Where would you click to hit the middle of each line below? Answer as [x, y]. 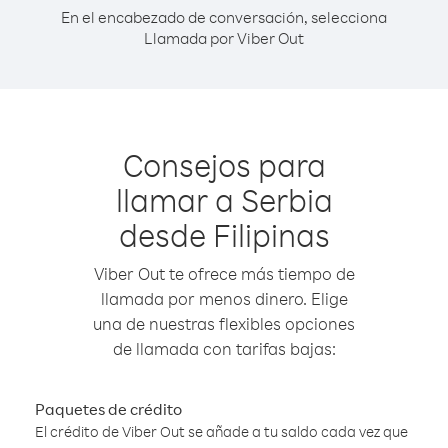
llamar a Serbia [224, 199]
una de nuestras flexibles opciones [224, 323]
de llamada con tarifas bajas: [224, 348]
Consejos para [224, 164]
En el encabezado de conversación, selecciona [224, 17]
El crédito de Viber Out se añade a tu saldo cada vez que [221, 431]
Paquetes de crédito [108, 409]
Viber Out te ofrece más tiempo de [224, 273]
